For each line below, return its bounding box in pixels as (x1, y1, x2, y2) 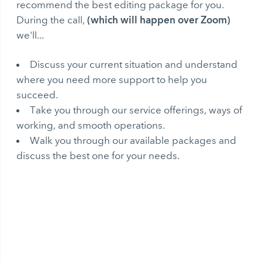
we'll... (16, 29, 44, 41)
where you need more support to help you (16, 73, 208, 85)
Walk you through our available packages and (30, 134, 237, 146)
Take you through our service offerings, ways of (30, 104, 243, 116)
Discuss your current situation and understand (30, 58, 238, 70)
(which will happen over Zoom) (87, 13, 231, 26)
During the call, (16, 13, 88, 26)
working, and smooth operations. (16, 119, 166, 131)
